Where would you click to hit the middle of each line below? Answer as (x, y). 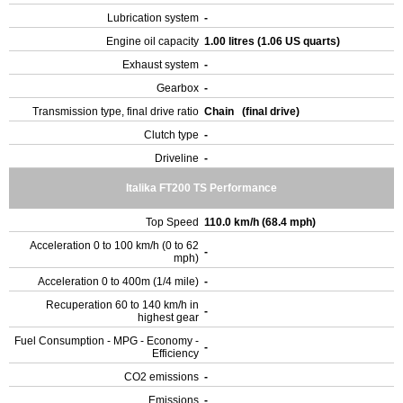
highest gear (168, 318)
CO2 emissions (161, 377)
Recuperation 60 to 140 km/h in (122, 305)
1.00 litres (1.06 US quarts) (273, 41)
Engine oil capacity (152, 41)
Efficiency (175, 354)
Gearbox (178, 88)
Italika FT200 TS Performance (201, 188)
